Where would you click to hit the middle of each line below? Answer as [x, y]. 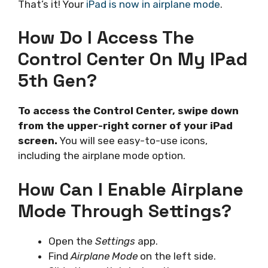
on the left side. [177, 256]
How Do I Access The [106, 38]
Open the [72, 241]
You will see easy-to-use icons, [133, 141]
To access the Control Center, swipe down [128, 111]
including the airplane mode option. [102, 156]
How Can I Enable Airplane [131, 189]
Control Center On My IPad [133, 59]
